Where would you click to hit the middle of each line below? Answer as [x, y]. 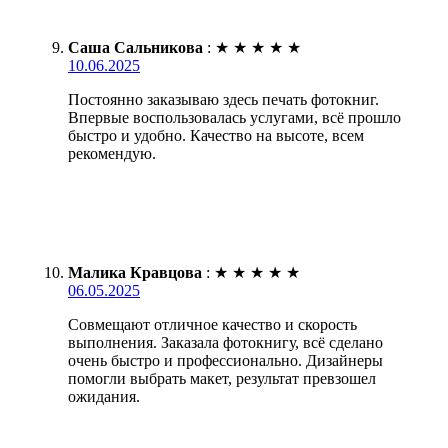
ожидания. [104, 397]
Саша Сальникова [135, 48]
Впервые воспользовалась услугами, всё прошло [234, 118]
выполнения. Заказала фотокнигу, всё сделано [225, 343]
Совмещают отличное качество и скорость [212, 325]
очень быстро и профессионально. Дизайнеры [225, 361]
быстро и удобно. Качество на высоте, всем [216, 136]
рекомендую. [112, 154]
